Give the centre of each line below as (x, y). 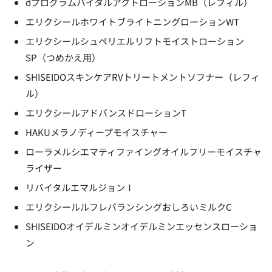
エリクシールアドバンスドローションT (106, 112)
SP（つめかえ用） (63, 57)
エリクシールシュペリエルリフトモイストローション (135, 41)
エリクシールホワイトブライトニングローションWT (132, 21)
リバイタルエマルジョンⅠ (80, 187)
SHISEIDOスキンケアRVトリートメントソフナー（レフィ (143, 76)
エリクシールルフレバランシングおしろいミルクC (129, 206)
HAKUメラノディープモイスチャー (97, 132)
